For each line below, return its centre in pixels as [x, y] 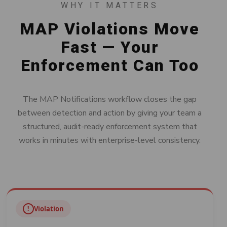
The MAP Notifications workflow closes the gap [110, 100]
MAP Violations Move [110, 29]
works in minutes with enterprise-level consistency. [110, 141]
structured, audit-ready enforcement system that [110, 127]
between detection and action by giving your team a [110, 113]
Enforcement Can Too [110, 66]
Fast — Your [110, 47]
